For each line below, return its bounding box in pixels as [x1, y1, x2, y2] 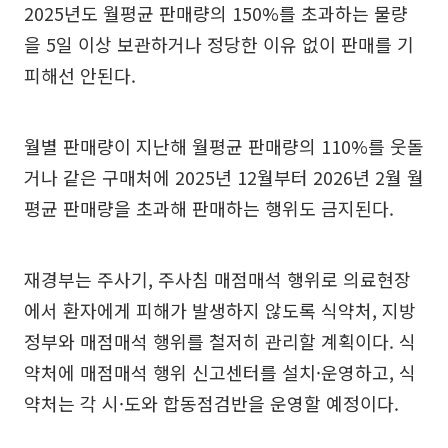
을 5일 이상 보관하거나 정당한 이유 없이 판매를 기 [24, 30, 414, 57]
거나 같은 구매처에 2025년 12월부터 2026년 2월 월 [24, 163, 424, 190]
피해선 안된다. [24, 61, 136, 88]
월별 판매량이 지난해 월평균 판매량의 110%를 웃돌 [24, 132, 424, 159]
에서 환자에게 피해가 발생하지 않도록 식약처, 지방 [24, 296, 416, 323]
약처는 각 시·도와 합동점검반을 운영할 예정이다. [24, 389, 399, 416]
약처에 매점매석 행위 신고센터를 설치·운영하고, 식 [24, 358, 416, 385]
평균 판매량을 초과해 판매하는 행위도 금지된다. [24, 194, 394, 221]
